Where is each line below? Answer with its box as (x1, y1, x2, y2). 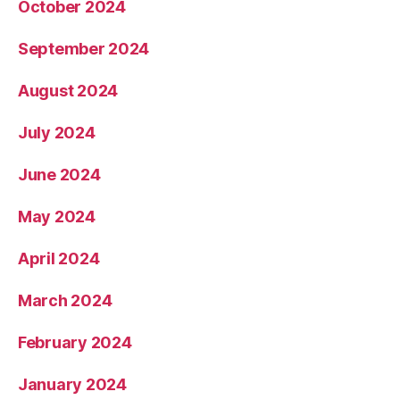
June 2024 (18, 165, 101, 185)
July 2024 (18, 123, 96, 143)
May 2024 (18, 207, 96, 227)
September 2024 (18, 39, 150, 59)
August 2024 (18, 81, 119, 101)
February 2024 (18, 333, 132, 353)
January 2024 (18, 375, 127, 395)
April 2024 (18, 249, 100, 269)
